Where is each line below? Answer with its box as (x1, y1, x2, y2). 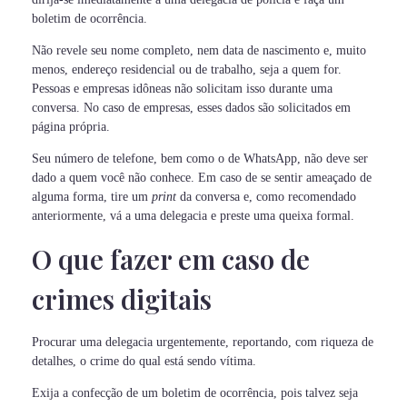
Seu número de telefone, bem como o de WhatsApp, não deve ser (32, 152, 368, 166)
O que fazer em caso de (32, 240, 310, 276)
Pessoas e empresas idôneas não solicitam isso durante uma (32, 82, 333, 96)
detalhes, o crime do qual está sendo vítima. (32, 353, 256, 368)
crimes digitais (32, 280, 212, 316)
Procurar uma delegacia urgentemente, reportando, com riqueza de (32, 334, 373, 349)
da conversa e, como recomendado (180, 190, 356, 204)
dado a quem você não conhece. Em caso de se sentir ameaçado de (32, 171, 372, 185)
